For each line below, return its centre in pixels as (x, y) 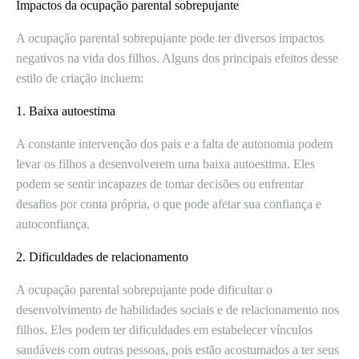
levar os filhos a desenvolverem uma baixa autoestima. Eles (165, 164)
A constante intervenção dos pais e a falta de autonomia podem (174, 144)
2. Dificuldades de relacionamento (102, 257)
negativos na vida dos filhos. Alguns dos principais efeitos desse (177, 58)
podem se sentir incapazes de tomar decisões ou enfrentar (160, 184)
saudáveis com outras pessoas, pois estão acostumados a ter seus (177, 350)
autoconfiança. (53, 224)
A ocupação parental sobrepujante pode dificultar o (144, 290)
